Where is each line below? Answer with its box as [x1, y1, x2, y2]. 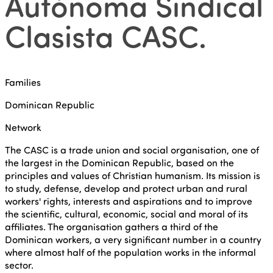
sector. [5, 258, 34, 271]
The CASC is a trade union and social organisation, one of [5, 143, 259, 156]
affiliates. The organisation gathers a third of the [5, 220, 218, 233]
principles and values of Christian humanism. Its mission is [5, 169, 260, 182]
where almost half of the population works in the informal [5, 246, 256, 258]
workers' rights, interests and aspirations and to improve [5, 194, 252, 207]
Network [5, 121, 41, 133]
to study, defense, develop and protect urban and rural [5, 182, 247, 194]
